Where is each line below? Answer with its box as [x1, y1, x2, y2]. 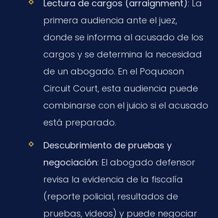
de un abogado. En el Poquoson [43, 65, 184, 78]
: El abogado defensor [97, 156, 195, 168]
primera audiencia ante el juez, [43, 14, 177, 27]
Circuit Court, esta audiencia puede [43, 82, 198, 95]
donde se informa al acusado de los [43, 31, 203, 44]
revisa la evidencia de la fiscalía [43, 173, 183, 185]
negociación [43, 156, 97, 168]
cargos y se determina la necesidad [43, 48, 202, 61]
